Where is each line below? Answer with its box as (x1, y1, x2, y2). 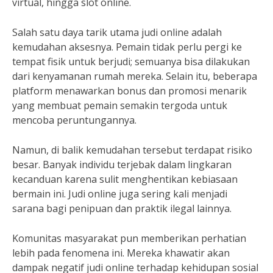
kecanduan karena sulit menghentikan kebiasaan (12, 172, 238, 186)
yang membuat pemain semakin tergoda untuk (12, 98, 227, 112)
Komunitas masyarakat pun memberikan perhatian (12, 231, 246, 245)
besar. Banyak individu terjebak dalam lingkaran (12, 157, 232, 171)
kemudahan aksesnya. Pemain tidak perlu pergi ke (12, 40, 242, 54)
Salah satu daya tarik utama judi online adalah (12, 25, 222, 39)
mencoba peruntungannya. (12, 113, 136, 127)
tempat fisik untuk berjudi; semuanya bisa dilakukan (12, 54, 250, 68)
